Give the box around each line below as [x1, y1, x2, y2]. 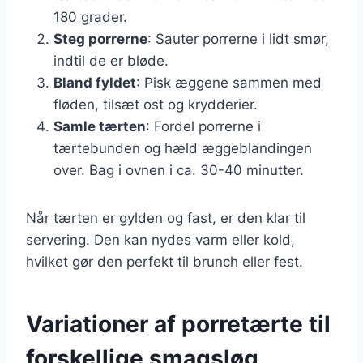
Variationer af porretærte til [26, 310, 331, 338]
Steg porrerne [53, 30, 147, 47]
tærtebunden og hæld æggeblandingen [53, 139, 312, 156]
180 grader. [53, 8, 127, 25]
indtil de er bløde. [53, 52, 169, 69]
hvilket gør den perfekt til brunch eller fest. [26, 253, 303, 270]
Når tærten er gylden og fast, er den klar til [26, 209, 305, 226]
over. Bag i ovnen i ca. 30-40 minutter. [53, 161, 304, 178]
